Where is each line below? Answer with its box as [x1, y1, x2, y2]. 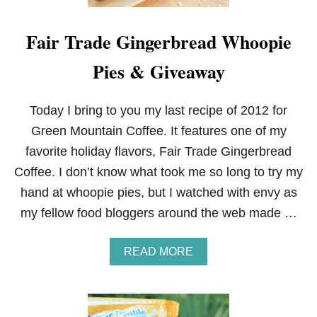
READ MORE [124, 246, 193, 258]
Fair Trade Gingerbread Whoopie [25, 28, 292, 55]
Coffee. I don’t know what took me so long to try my [14, 165, 303, 179]
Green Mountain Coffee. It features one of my [30, 124, 287, 138]
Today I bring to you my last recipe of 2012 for [30, 103, 287, 117]
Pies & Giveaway [92, 58, 225, 85]
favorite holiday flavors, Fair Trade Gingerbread [25, 144, 292, 158]
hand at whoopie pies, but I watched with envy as [20, 185, 297, 200]
